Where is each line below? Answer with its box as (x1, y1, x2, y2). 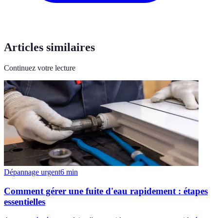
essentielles (4, 196, 45, 207)
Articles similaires (4, 40, 95, 54)
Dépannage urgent (4, 167, 60, 176)
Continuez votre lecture (4, 63, 75, 72)
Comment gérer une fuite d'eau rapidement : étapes (4, 185, 208, 196)
